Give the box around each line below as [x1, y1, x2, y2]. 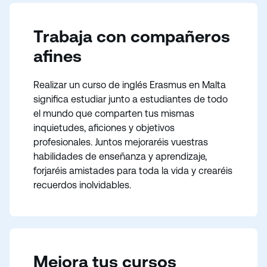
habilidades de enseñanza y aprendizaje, [33, 151, 207, 162]
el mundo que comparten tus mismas [33, 108, 194, 119]
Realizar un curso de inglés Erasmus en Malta [33, 79, 226, 91]
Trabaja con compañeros [33, 27, 230, 46]
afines [33, 46, 82, 66]
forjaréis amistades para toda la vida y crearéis [33, 165, 232, 176]
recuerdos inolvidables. [33, 179, 131, 191]
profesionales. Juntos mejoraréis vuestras [33, 136, 208, 148]
